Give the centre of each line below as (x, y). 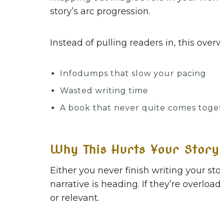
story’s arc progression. (100, 12)
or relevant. (75, 198)
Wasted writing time (104, 91)
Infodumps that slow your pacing (133, 74)
